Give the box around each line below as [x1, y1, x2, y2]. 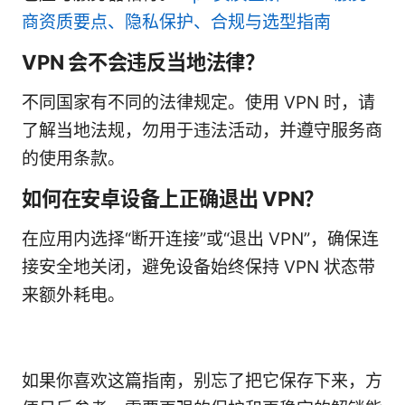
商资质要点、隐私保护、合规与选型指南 [22, 11, 331, 33]
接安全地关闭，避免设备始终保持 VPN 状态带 [22, 256, 375, 278]
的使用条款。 [22, 147, 125, 169]
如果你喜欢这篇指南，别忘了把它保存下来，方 [22, 370, 382, 391]
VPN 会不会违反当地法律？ [22, 49, 265, 74]
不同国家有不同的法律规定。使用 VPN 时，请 [22, 91, 375, 113]
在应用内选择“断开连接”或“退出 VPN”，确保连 [22, 228, 379, 250]
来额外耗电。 [22, 284, 125, 306]
